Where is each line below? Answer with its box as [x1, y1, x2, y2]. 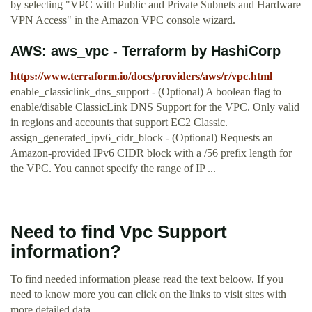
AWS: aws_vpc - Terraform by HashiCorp [10, 43, 281, 59]
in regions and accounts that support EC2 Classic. [10, 116, 228, 129]
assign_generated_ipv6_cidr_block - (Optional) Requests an [10, 132, 273, 144]
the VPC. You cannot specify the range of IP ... [10, 162, 216, 175]
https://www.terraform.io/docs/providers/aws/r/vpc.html [10, 70, 272, 83]
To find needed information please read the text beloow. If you [10, 273, 283, 286]
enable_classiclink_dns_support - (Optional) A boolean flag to [10, 86, 281, 98]
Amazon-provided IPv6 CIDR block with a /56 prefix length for [10, 147, 292, 159]
